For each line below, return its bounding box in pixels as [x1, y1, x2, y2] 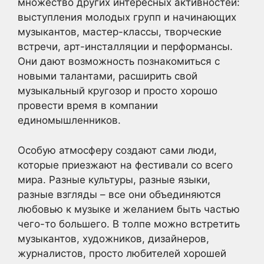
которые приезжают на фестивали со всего [18, 159, 233, 171]
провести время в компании [18, 100, 158, 112]
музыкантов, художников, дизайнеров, [18, 232, 209, 245]
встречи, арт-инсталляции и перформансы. [18, 41, 233, 53]
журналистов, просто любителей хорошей [18, 247, 226, 259]
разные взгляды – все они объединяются [18, 188, 221, 200]
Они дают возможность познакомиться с [18, 55, 220, 68]
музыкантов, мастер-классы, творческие [18, 26, 222, 38]
